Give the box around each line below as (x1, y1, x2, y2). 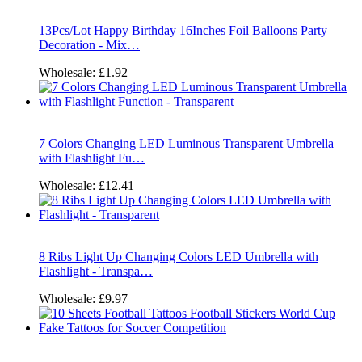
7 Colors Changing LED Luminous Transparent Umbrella (39, 136, 334, 150)
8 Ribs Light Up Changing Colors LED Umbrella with (39, 249, 318, 263)
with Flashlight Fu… (39, 150, 145, 165)
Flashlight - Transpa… (39, 263, 153, 278)
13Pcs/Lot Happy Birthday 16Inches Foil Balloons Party (39, 23, 327, 37)
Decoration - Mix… (39, 37, 140, 52)
